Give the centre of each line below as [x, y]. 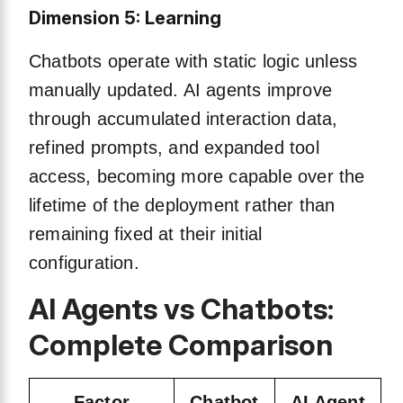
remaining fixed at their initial [146, 234]
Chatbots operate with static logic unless [193, 62]
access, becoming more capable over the [197, 177]
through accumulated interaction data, [184, 119]
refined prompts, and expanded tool [174, 148]
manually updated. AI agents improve [181, 90]
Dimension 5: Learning [125, 18]
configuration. [84, 263]
